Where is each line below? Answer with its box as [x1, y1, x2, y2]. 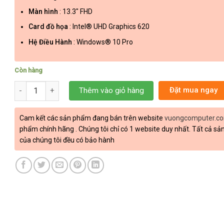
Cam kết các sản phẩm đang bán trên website [19, 113, 164, 122]
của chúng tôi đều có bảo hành [19, 135, 114, 144]
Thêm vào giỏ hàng [78, 85, 144, 95]
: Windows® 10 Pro [73, 37, 133, 46]
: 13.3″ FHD [59, 7, 93, 15]
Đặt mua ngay [169, 85, 218, 94]
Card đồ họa [28, 22, 70, 31]
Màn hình [28, 7, 60, 15]
